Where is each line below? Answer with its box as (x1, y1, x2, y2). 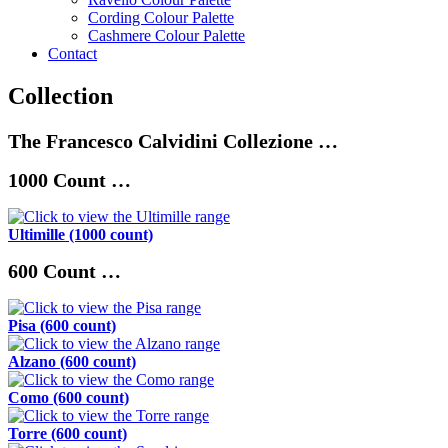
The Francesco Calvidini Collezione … (8, 130, 338, 153)
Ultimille (8, 226, 65, 244)
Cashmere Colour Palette (88, 27, 245, 45)
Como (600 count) (8, 389, 129, 407)
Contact (48, 45, 97, 63)
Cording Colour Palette (88, 9, 234, 27)
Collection (8, 83, 113, 110)
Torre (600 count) (8, 425, 127, 443)
